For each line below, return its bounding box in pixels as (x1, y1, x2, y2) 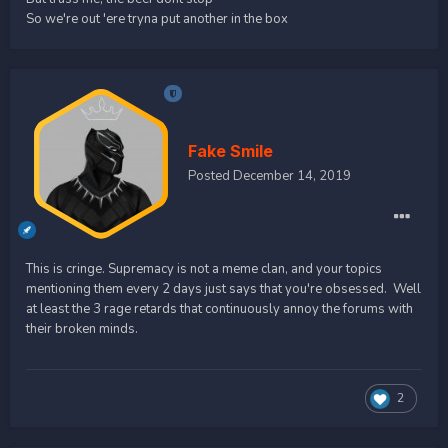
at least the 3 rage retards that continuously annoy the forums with (26, 299, 413, 318)
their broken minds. (26, 319, 138, 338)
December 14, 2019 (233, 166, 351, 185)
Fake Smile (188, 140, 273, 161)
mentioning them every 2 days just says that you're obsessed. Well (26, 279, 421, 298)
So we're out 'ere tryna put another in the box (26, 9, 288, 28)
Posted (188, 166, 233, 185)
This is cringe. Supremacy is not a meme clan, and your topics (26, 259, 382, 278)
